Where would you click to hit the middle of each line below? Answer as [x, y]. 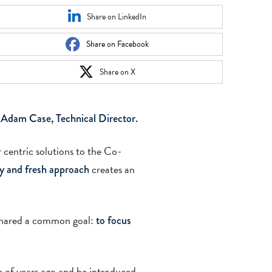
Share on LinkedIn [117, 16]
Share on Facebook [118, 44]
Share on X [118, 72]
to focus [113, 220]
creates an [112, 169]
